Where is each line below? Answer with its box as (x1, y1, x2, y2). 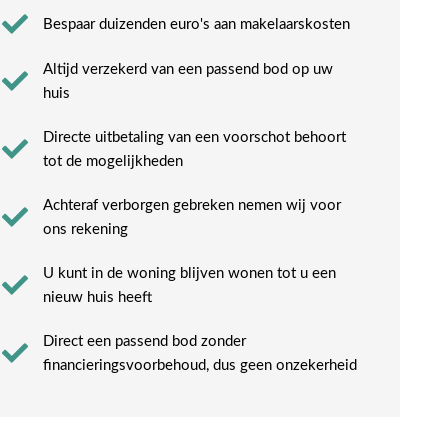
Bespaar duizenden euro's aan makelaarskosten (43, 17, 351, 33)
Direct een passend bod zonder (43, 334, 247, 350)
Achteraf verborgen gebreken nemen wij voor (43, 198, 342, 214)
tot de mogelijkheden (43, 154, 184, 170)
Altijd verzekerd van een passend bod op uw (43, 62, 334, 78)
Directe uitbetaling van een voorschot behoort (43, 130, 347, 146)
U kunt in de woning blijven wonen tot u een (43, 266, 337, 282)
